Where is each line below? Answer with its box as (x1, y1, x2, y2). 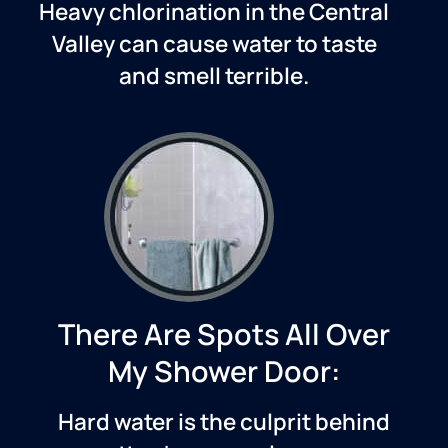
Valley (51, 28, 115, 60)
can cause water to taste (114, 28, 377, 60)
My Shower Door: (108, 351, 340, 392)
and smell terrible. (119, 60, 309, 92)
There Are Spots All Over (58, 314, 390, 355)
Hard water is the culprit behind (58, 406, 390, 438)
